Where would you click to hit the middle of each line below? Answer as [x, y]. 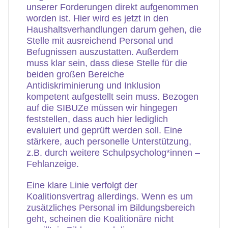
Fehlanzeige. [53, 164]
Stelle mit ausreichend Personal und [100, 41]
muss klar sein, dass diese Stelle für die [107, 63]
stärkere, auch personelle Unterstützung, [109, 141]
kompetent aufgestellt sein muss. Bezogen [112, 97]
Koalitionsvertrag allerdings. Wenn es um [110, 196]
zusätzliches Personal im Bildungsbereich [111, 208]
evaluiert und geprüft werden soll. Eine [104, 130]
